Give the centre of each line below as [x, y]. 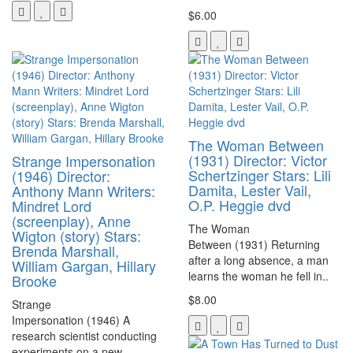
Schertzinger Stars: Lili [260, 175]
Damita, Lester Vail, [250, 190]
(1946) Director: [61, 175]
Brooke [34, 280]
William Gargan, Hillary [84, 265]
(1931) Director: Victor [258, 160]
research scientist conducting [84, 335]
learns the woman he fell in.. [258, 275]
